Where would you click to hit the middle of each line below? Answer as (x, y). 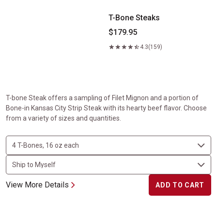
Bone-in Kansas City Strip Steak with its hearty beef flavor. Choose (106, 108)
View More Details (37, 185)
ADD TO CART (180, 185)
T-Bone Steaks (134, 18)
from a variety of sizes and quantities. (63, 118)
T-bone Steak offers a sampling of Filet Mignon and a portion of (102, 98)
